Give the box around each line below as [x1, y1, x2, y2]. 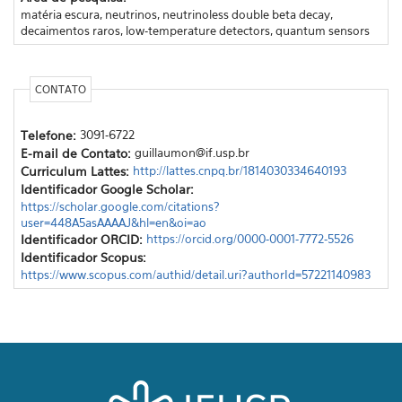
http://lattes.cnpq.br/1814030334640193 [132, 162, 346, 178]
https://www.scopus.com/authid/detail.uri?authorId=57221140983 [20, 267, 371, 282]
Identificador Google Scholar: [20, 180, 197, 197]
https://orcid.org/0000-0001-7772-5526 [145, 231, 354, 246]
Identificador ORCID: [20, 231, 146, 247]
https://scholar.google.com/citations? [20, 198, 220, 214]
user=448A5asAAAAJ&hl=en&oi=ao [20, 214, 206, 230]
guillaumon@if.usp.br [134, 144, 249, 160]
